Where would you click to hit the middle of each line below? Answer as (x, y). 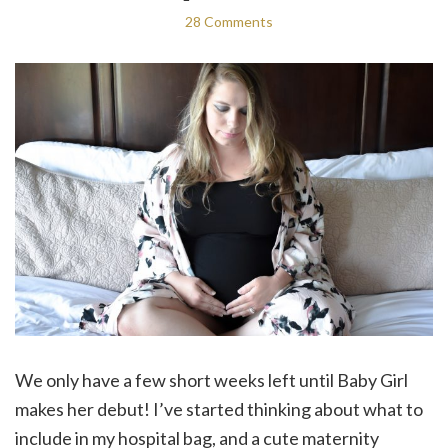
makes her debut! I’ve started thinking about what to (219, 409)
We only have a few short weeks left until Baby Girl (211, 380)
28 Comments (229, 21)
